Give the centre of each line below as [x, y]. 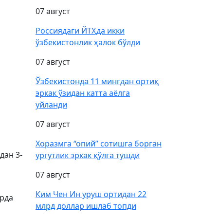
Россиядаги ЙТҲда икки [80, 31]
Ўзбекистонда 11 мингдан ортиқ [97, 81]
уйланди [51, 105]
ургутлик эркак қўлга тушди [88, 155]
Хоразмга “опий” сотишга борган [99, 144]
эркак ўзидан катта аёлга [83, 93]
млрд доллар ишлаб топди [86, 206]
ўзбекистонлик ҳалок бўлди [88, 42]
